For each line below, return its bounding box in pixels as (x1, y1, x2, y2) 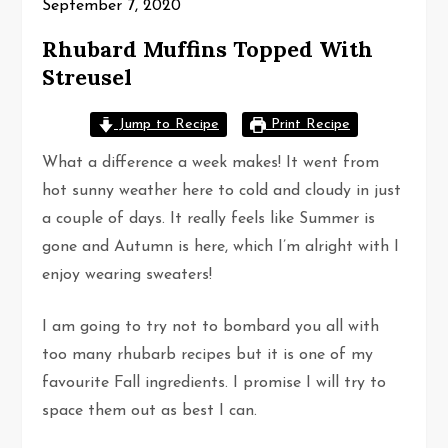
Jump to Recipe (114, 117, 219, 133)
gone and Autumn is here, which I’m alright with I (42, 239, 400, 256)
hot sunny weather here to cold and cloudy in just (42, 183, 402, 200)
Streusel (42, 63, 133, 92)
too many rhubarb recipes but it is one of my (42, 347, 374, 364)
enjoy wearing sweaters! (42, 267, 213, 284)
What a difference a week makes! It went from (42, 155, 380, 172)
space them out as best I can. (42, 403, 258, 420)
